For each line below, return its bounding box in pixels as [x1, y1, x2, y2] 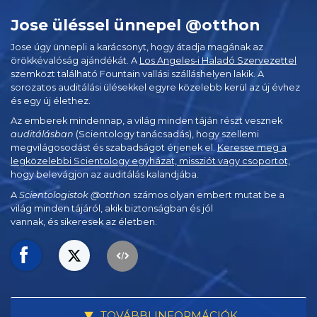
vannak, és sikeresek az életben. [11, 216, 157, 227]
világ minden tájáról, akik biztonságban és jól [11, 202, 213, 214]
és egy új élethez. [11, 95, 91, 106]
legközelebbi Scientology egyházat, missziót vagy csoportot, [11, 156, 290, 167]
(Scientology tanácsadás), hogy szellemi [74, 129, 259, 140]
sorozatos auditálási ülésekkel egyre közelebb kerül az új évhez [11, 81, 300, 93]
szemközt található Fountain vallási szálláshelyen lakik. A [11, 68, 264, 79]
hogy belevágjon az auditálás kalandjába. [11, 169, 199, 180]
